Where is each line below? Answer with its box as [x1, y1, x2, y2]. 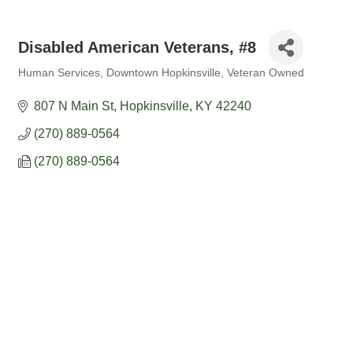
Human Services [18, 67, 100, 79]
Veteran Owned [227, 67, 304, 79]
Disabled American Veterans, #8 [18, 39, 256, 56]
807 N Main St [34, 99, 113, 113]
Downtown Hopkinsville [106, 67, 221, 79]
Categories [17, 78, 69, 90]
